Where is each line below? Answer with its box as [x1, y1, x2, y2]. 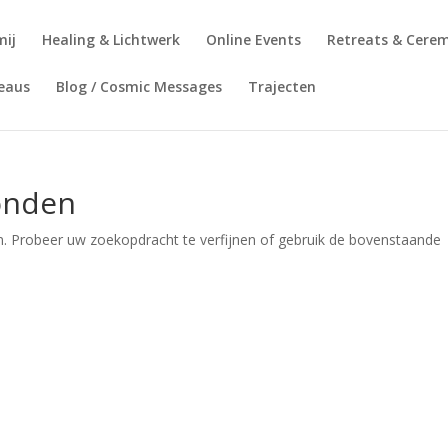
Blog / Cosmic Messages [56, 77, 223, 96]
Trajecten [248, 77, 317, 96]
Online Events [206, 30, 302, 49]
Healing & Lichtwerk [42, 30, 181, 49]
